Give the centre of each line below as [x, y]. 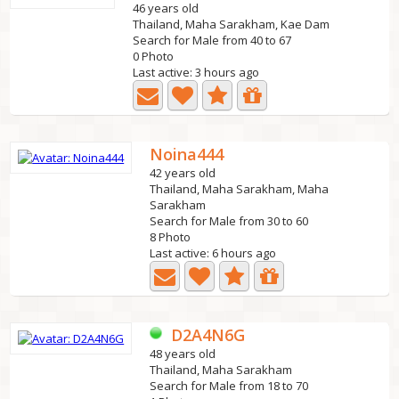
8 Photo [171, 237]
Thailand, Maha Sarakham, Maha [240, 189]
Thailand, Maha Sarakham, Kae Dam [232, 24]
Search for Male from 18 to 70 [229, 386]
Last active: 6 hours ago [213, 253]
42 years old [183, 173]
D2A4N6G [208, 335]
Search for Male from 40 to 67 [212, 40]
